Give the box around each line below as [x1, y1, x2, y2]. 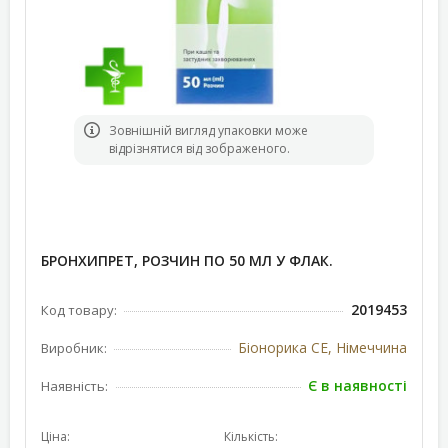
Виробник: [41, 339, 107, 357]
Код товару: [41, 301, 117, 319]
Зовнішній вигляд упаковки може [109, 122, 308, 139]
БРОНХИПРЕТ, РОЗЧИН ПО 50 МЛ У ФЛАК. [41, 251, 333, 270]
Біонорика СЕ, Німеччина [238, 338, 407, 357]
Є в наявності [308, 376, 407, 395]
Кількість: [224, 428, 278, 445]
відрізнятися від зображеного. [109, 140, 290, 157]
